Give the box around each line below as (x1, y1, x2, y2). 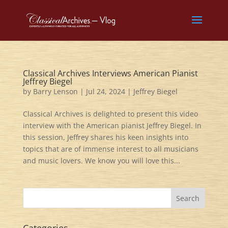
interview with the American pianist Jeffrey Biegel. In (22, 121, 202, 130)
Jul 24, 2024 (85, 87, 125, 96)
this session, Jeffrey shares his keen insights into (22, 132, 188, 142)
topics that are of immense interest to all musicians (22, 144, 198, 154)
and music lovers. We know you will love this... (22, 156, 180, 165)
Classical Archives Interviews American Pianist (22, 68, 198, 79)
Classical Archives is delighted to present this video (22, 109, 198, 119)
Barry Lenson (33, 87, 78, 96)
